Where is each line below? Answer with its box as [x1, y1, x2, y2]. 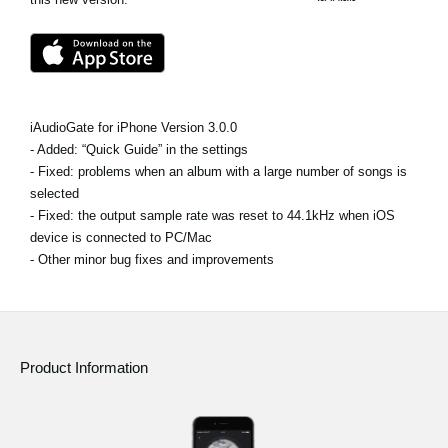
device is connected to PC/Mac [30, 230, 212, 245]
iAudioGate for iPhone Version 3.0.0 [30, 120, 237, 135]
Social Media [70, 83, 151, 99]
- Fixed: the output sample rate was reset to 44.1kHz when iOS [30, 208, 395, 223]
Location [70, 43, 124, 59]
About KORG [70, 153, 157, 170]
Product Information [20, 359, 148, 377]
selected [30, 186, 79, 201]
